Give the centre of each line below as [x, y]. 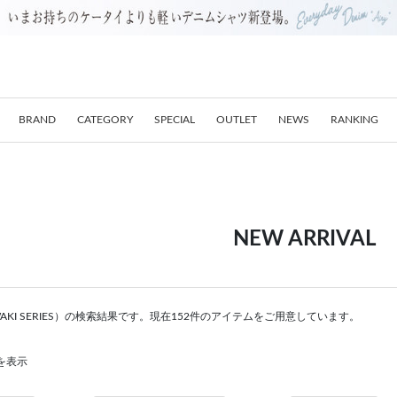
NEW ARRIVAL [305, 239]
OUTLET [237, 119]
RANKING [354, 119]
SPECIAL [175, 119]
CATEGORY [105, 119]
